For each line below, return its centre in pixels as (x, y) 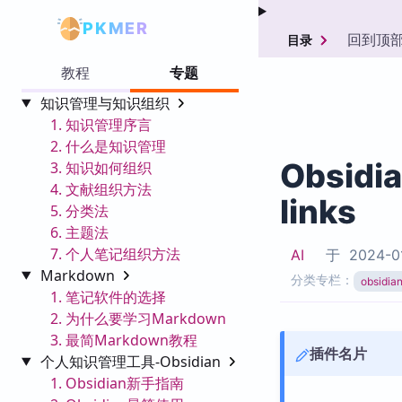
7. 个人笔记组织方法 (115, 253)
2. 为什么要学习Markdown (138, 318)
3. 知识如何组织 (101, 167)
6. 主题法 (79, 232)
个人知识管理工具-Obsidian (132, 361)
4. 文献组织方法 (101, 189)
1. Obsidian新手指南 (117, 383)
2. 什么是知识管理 (108, 146)
